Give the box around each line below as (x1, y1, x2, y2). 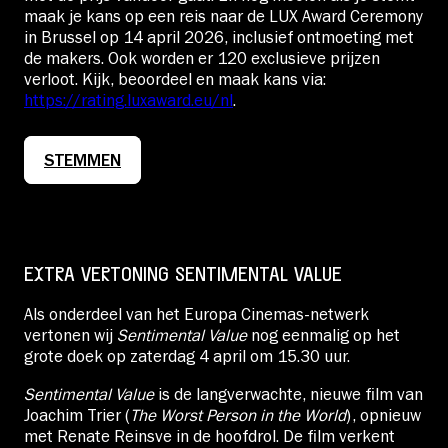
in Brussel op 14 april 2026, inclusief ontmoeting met (24, 27, 414, 48)
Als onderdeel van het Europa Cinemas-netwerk (24, 304, 369, 325)
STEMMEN (44, 149, 121, 172)
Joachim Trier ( (24, 405, 130, 426)
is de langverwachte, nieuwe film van (154, 384, 423, 405)
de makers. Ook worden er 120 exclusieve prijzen (24, 48, 380, 69)
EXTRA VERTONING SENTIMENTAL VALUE (24, 263, 342, 287)
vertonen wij (24, 325, 117, 346)
